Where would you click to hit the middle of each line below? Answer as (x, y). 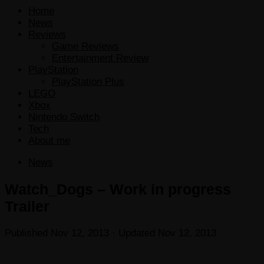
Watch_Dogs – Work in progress (118, 189)
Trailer (27, 206)
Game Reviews (85, 46)
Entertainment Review (100, 58)
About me (49, 140)
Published (28, 233)
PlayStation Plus (88, 81)
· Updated (133, 233)
